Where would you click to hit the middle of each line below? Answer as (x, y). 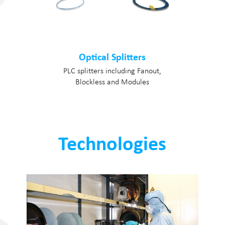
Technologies (113, 143)
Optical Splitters (113, 57)
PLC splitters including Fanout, (113, 71)
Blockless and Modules (113, 82)
